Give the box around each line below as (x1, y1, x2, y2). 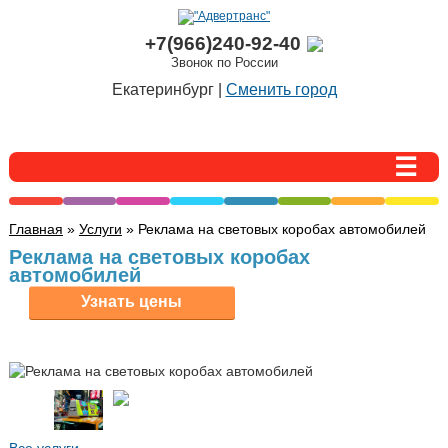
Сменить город (225, 80, 337, 98)
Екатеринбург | (111, 80, 226, 98)
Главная (8, 220, 63, 237)
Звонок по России (170, 54, 278, 70)
